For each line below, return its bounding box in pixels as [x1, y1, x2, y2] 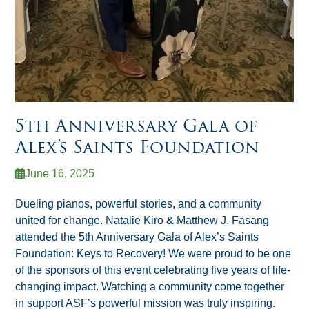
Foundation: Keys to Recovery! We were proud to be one [15, 248, 292, 260]
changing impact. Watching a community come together [15, 281, 285, 293]
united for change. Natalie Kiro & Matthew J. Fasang [15, 215, 270, 227]
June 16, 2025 [25, 168, 95, 180]
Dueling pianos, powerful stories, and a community [15, 198, 262, 210]
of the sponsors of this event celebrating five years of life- [15, 264, 291, 277]
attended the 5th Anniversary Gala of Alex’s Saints [15, 231, 259, 243]
